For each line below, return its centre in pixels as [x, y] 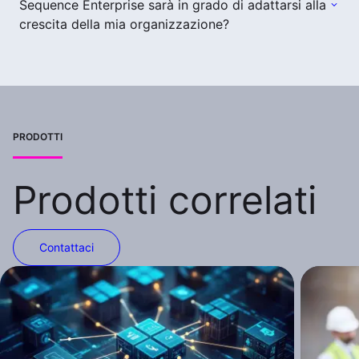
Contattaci [67, 247]
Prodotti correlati [165, 200]
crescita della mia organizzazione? [124, 24]
